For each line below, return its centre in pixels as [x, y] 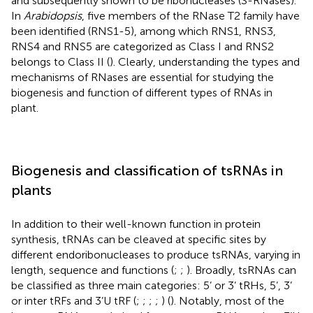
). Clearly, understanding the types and [205, 61]
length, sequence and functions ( [93, 270]
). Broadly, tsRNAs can [241, 270]
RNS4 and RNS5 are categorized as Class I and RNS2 [143, 46]
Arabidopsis [53, 15]
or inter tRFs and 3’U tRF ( [74, 300]
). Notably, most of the [227, 300]
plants [31, 190]
